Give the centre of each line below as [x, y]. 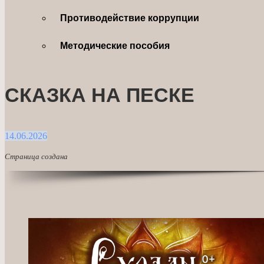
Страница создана [36, 156]
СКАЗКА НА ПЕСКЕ [100, 95]
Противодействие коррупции [130, 18]
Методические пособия [115, 45]
